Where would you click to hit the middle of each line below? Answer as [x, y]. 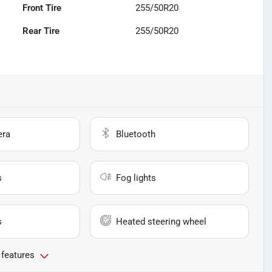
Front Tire [42, 8]
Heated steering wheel [161, 222]
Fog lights [136, 178]
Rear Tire [41, 31]
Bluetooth [136, 134]
